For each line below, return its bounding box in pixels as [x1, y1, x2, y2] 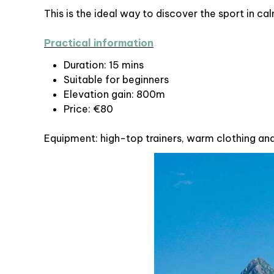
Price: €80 [64, 102, 113, 115]
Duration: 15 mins [64, 58, 144, 71]
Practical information [44, 36, 154, 49]
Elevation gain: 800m [64, 87, 165, 100]
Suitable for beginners [64, 73, 169, 86]
